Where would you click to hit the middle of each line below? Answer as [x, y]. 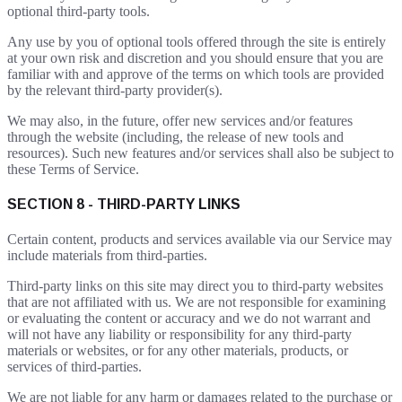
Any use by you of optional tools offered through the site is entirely [197, 41]
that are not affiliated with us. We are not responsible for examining [197, 302]
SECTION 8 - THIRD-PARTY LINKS [124, 204]
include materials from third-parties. [107, 256]
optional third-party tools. [79, 11]
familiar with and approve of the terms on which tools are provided [196, 74]
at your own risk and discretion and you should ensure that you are [195, 57]
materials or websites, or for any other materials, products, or [178, 351]
